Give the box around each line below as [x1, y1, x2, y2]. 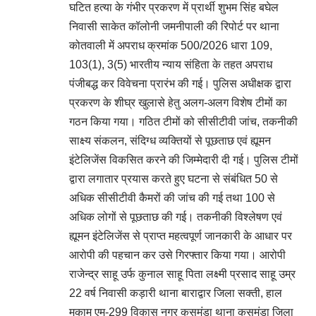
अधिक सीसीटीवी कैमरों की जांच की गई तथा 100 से [69, 192, 275, 205]
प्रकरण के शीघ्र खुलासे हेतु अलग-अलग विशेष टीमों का [69, 97, 287, 109]
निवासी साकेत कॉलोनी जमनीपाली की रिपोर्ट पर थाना [69, 20, 279, 33]
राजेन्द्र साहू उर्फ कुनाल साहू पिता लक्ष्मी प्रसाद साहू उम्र [69, 268, 296, 281]
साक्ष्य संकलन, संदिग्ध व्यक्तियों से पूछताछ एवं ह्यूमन [69, 135, 271, 147]
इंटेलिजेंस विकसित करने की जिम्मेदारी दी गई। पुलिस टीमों [69, 154, 298, 166]
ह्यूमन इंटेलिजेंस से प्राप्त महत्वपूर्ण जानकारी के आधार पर [69, 230, 292, 243]
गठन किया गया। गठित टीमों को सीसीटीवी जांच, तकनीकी [69, 116, 298, 128]
